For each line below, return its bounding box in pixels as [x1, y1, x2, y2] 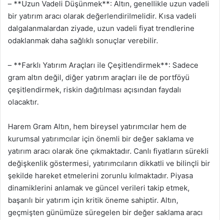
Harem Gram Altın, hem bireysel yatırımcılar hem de [8, 121, 187, 131]
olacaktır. [8, 97, 39, 107]
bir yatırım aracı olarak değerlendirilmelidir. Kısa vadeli [8, 11, 196, 21]
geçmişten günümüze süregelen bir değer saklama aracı [8, 207, 203, 217]
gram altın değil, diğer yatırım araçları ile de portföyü [8, 72, 190, 82]
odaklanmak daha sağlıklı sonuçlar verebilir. [8, 35, 158, 45]
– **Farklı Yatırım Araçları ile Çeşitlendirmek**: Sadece [8, 60, 198, 70]
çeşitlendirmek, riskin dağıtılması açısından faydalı [8, 84, 181, 94]
